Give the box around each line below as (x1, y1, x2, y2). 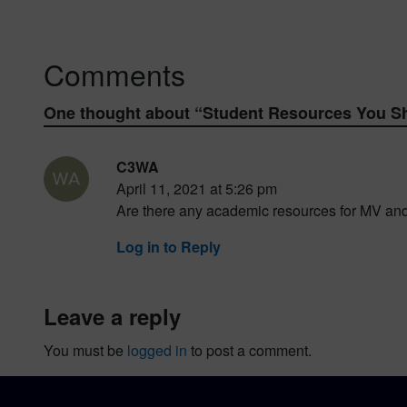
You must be (44, 339, 127, 361)
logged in (127, 339, 187, 361)
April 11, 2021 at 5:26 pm (116, 177, 277, 199)
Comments (44, 52, 185, 94)
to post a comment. (187, 339, 312, 361)
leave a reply (57, 300, 181, 332)
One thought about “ (44, 100, 203, 124)
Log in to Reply (116, 235, 221, 257)
